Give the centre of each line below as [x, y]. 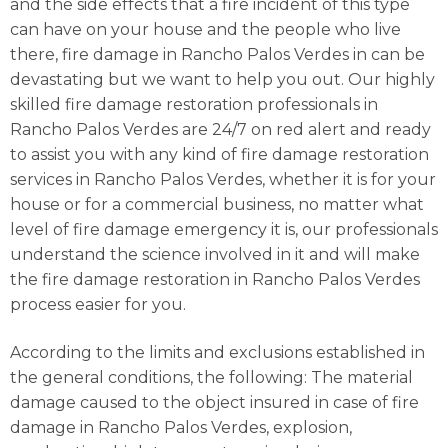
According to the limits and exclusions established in [217, 352]
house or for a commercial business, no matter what [217, 205]
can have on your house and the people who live [205, 30]
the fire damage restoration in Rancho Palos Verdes [215, 280]
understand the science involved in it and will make [215, 255]
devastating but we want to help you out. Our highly [222, 80]
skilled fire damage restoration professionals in [194, 105]
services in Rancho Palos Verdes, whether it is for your [223, 180]
